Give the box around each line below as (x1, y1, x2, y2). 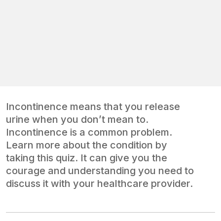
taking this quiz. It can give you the (6, 152, 167, 164)
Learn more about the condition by (6, 139, 167, 151)
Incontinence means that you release (6, 101, 180, 113)
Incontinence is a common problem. (6, 126, 172, 139)
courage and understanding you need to (6, 165, 194, 177)
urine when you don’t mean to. (6, 113, 148, 126)
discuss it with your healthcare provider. (6, 178, 193, 190)
